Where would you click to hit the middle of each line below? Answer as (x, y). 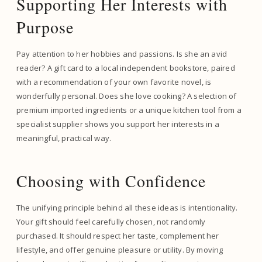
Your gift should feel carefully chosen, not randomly (111, 222)
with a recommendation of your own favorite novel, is (114, 82)
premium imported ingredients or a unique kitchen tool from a (129, 110)
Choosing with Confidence (111, 181)
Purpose (45, 27)
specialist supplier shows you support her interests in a (118, 124)
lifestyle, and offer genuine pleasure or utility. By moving (120, 250)
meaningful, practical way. (64, 138)
